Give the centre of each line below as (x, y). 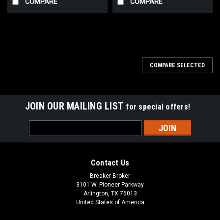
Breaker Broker (110, 176)
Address (42, 135)
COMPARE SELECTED (177, 65)
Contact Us (110, 163)
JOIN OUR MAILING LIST (75, 106)
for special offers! (158, 107)
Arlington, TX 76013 (110, 193)
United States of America (110, 202)
